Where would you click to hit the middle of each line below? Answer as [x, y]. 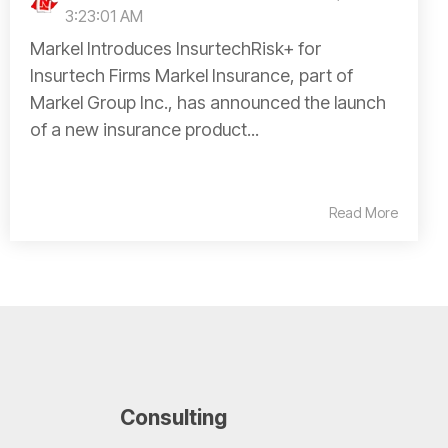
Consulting [173, 417]
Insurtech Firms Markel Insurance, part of [191, 75]
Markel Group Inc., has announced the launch [208, 102]
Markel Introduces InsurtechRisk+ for [175, 48]
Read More [363, 212]
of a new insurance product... [144, 129]
